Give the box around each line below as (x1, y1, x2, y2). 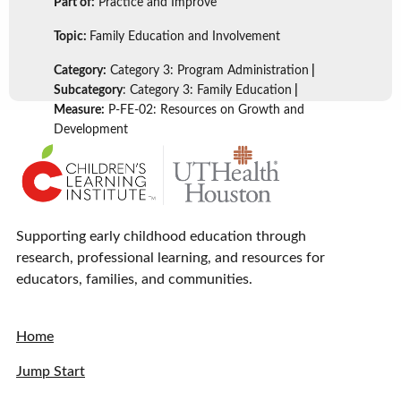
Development (54, 124, 128, 136)
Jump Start (16, 364, 85, 380)
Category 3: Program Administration (107, 64, 309, 77)
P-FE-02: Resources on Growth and (105, 104, 304, 116)
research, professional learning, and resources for (16, 251, 325, 266)
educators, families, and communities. (16, 272, 252, 287)
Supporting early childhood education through (16, 229, 306, 244)
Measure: (54, 104, 105, 116)
